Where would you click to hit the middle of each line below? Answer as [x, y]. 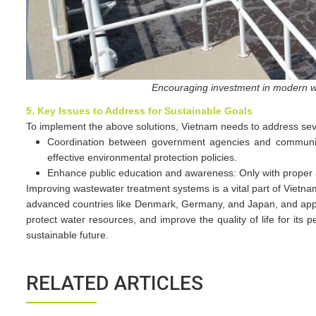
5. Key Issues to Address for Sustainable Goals [139, 111]
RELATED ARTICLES [115, 283]
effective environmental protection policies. [142, 157]
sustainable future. [67, 235]
